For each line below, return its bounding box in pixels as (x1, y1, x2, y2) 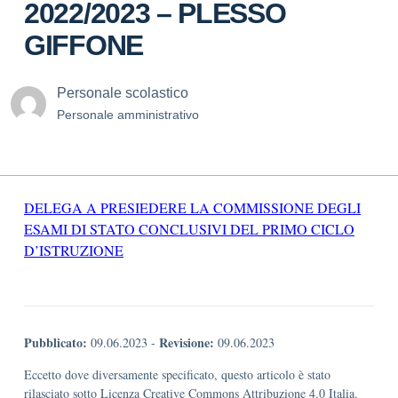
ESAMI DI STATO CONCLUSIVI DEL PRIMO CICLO (24, 219, 354, 238)
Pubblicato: (24, 333, 87, 352)
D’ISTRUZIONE (24, 241, 123, 259)
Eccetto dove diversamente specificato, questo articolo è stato (24, 366, 330, 383)
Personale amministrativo (57, 107, 199, 122)
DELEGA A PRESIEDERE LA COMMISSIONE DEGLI (24, 198, 361, 217)
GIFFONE (24, 29, 143, 61)
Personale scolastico (57, 85, 188, 100)
